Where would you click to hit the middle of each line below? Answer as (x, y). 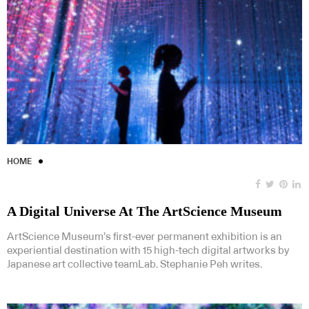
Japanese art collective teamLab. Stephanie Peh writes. (134, 264)
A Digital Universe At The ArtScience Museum (144, 211)
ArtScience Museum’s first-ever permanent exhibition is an (144, 237)
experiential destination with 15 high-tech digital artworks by (148, 250)
